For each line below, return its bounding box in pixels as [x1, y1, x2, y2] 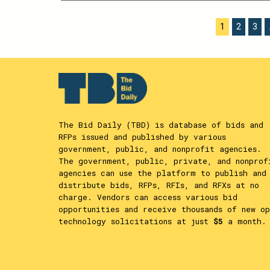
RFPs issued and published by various [58, 131, 226, 142]
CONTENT [145, 11, 178, 20]
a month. [223, 215, 266, 227]
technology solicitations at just [58, 215, 213, 227]
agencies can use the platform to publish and [58, 167, 266, 178]
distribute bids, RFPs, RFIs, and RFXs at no [58, 179, 259, 190]
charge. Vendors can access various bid [58, 191, 237, 202]
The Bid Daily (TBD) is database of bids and [58, 119, 263, 130]
